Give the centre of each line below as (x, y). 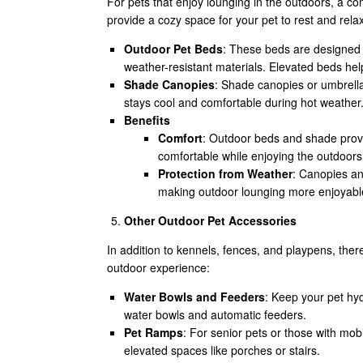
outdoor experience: (158, 267)
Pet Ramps (154, 332)
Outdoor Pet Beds (173, 49)
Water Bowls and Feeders (194, 297)
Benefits (147, 120)
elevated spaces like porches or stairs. (222, 350)
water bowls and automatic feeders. (215, 314)
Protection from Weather (225, 173)
